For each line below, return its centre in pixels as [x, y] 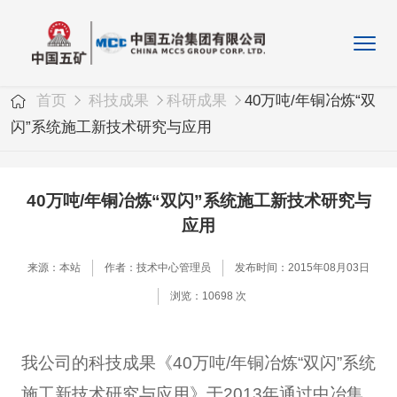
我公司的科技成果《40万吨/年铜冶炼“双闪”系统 [198, 363]
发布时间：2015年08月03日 [303, 267]
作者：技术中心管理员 [158, 267]
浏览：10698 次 [208, 296]
